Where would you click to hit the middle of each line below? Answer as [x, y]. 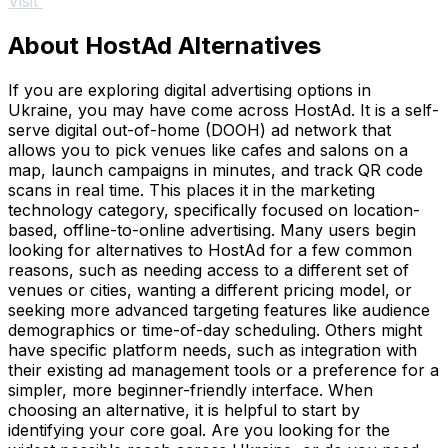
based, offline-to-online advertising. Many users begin [212, 229]
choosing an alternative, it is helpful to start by [184, 409]
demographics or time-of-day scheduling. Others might [215, 329]
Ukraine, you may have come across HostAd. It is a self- [223, 109]
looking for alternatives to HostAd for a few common [210, 249]
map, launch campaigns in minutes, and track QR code [215, 169]
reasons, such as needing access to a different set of [208, 269]
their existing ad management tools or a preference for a [223, 369]
